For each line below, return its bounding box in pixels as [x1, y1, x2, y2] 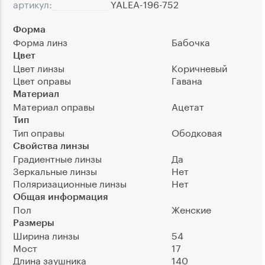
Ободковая [172, 124, 222, 139]
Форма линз [13, 33, 67, 49]
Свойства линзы [13, 139, 89, 151]
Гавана [172, 72, 202, 87]
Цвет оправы [13, 72, 71, 87]
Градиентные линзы [13, 150, 102, 165]
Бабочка [172, 33, 210, 49]
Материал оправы [13, 98, 95, 113]
